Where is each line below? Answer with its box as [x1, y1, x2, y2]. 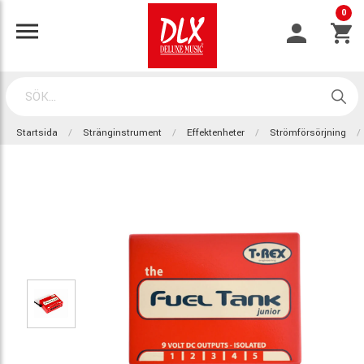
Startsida [16, 126, 58, 140]
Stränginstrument [83, 126, 162, 140]
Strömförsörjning [270, 126, 346, 140]
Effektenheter [187, 126, 245, 140]
